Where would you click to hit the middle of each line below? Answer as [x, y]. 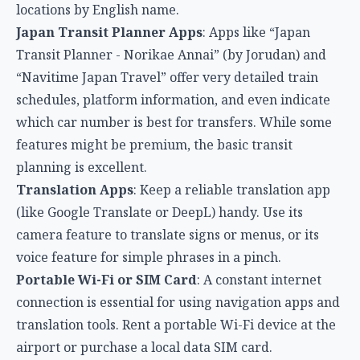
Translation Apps [75, 189]
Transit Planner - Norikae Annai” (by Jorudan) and [171, 54]
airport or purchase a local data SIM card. [144, 347]
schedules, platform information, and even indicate [173, 99]
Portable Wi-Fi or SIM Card [106, 279]
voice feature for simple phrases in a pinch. [149, 257]
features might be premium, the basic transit [154, 144]
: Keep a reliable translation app [232, 189]
